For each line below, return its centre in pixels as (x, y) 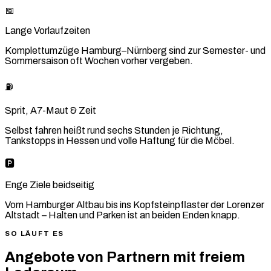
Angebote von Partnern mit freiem (125, 257)
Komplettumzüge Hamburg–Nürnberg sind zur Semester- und (135, 50)
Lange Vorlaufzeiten (47, 30)
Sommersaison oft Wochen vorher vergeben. (99, 60)
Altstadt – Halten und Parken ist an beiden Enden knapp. (122, 215)
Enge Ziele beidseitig (50, 184)
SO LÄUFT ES (35, 233)
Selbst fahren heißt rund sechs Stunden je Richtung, (114, 130)
